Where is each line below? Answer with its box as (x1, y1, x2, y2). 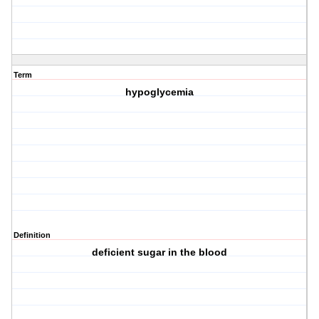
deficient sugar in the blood (92, 246, 228, 258)
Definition (14, 231, 51, 240)
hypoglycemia (125, 86, 194, 98)
